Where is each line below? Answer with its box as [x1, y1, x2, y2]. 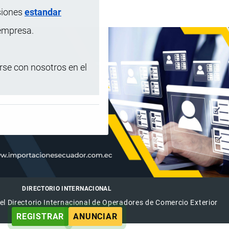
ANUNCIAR [73, 211, 118, 221]
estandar [25, 6, 61, 17]
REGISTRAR [16, 211, 64, 221]
